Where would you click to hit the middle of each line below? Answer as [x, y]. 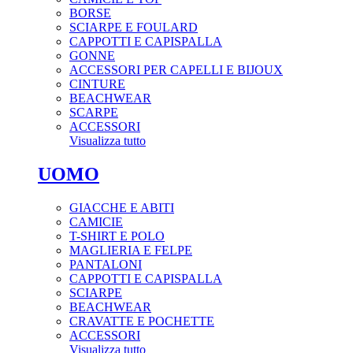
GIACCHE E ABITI [122, 207]
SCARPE [94, 112]
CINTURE [97, 84]
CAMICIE [96, 221]
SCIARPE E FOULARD [134, 27]
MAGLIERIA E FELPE [131, 250]
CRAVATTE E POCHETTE [142, 321]
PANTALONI [106, 264]
